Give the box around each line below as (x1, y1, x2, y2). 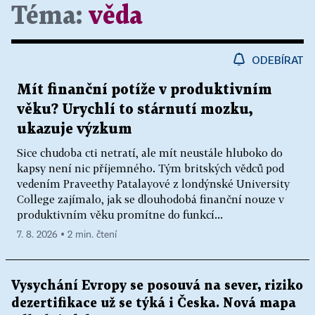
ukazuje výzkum (17, 122, 132, 136)
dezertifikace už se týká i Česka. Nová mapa (11, 297, 296, 309)
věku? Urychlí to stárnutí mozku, (17, 102, 253, 117)
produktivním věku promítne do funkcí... (17, 207, 223, 221)
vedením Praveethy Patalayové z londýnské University (17, 176, 290, 190)
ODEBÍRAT (252, 53, 304, 66)
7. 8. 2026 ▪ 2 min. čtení (17, 229, 117, 240)
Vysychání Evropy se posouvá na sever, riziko (11, 279, 303, 292)
